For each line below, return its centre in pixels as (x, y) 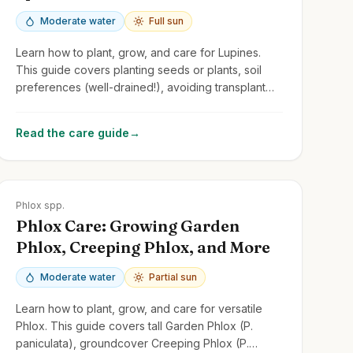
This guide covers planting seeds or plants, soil (138, 69)
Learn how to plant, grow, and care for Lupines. (138, 52)
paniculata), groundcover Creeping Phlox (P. (132, 343)
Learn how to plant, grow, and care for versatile (139, 308)
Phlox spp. (40, 205)
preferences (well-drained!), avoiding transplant (140, 87)
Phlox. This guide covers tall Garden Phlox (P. (134, 325)
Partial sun (173, 277)
